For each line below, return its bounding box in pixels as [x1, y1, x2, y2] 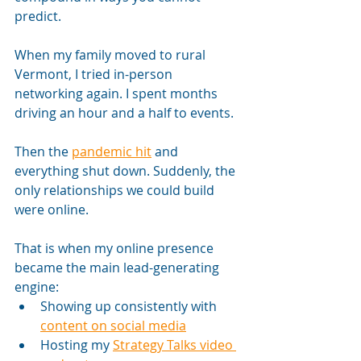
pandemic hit [72, 142, 151, 160]
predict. [15, 6, 61, 25]
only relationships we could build [15, 180, 218, 199]
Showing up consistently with [40, 297, 220, 315]
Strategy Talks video [113, 335, 236, 354]
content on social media [40, 316, 186, 334]
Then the [15, 142, 72, 160]
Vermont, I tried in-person [15, 64, 176, 83]
